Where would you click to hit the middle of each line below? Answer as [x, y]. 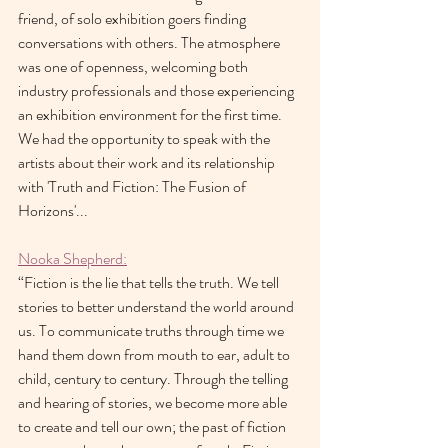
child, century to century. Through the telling [154, 378]
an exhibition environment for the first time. [151, 114]
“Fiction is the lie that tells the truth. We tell [150, 282]
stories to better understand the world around [157, 306]
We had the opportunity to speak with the [145, 138]
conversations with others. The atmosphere [150, 42]
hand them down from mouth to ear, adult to [155, 354]
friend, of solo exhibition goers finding [133, 18]
